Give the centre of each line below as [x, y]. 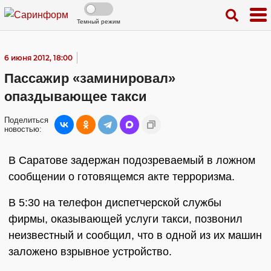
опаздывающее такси [76, 96]
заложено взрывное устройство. [90, 252]
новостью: [23, 129]
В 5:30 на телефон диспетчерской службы [115, 203]
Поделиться [26, 120]
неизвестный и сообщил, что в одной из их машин [135, 235]
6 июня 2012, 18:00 [38, 58]
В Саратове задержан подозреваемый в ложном [132, 160]
